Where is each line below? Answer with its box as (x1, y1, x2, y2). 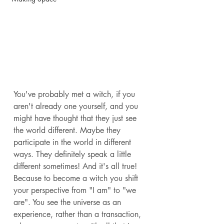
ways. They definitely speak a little (13, 148, 133, 159)
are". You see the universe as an (13, 196, 123, 207)
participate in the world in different (13, 136, 133, 147)
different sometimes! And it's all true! (13, 160, 139, 171)
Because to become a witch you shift (13, 172, 140, 183)
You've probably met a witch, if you (13, 88, 137, 99)
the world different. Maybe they (13, 124, 123, 135)
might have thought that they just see (13, 112, 139, 123)
